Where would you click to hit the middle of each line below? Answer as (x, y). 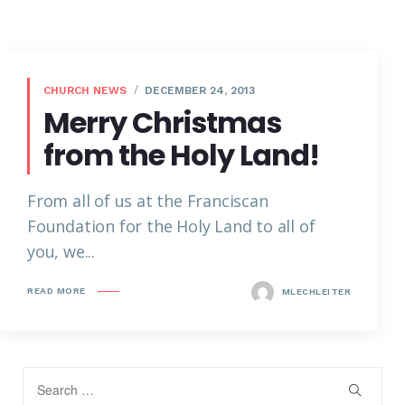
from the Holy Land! (181, 155)
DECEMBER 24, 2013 (199, 90)
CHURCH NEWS (85, 90)
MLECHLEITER (315, 291)
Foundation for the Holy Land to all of (171, 226)
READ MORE (57, 291)
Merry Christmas (162, 122)
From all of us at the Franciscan (148, 200)
